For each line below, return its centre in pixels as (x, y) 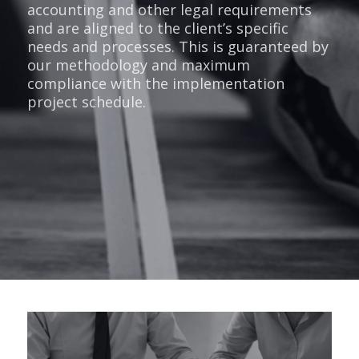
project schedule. (86, 102)
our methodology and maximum (138, 65)
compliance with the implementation (155, 83)
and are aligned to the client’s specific (157, 28)
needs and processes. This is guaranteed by (177, 46)
